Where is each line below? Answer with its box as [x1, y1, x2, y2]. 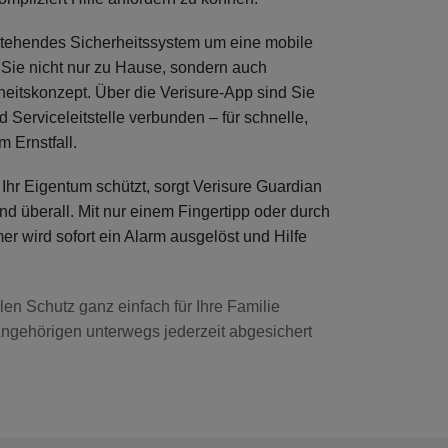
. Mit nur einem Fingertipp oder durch [70, 203, 330, 221]
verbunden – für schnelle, [125, 109, 308, 127]
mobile [265, 34, 313, 52]
